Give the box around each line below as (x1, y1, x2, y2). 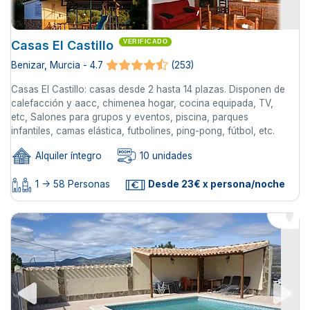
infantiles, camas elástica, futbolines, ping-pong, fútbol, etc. (11, 125, 275, 137)
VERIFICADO (123, 38, 167, 46)
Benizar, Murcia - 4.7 (11, 60, 103, 71)
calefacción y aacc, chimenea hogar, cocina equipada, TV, (11, 98, 273, 109)
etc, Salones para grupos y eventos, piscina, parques (11, 111, 248, 123)
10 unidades (137, 150, 192, 162)
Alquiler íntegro (33, 150, 102, 162)
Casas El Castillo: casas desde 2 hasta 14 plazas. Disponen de (11, 84, 285, 95)
